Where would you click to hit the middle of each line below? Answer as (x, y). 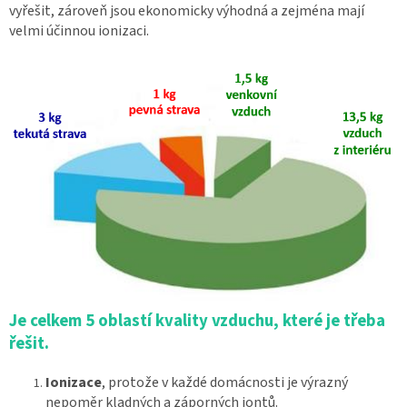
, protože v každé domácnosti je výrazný (225, 382)
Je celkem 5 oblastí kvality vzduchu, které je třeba (197, 320)
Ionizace (74, 382)
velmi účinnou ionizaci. (79, 30)
